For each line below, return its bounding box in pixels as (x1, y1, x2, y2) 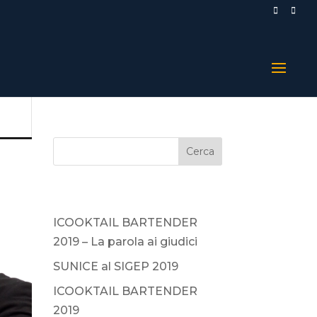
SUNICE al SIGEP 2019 (52, 260, 178, 273)
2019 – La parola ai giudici (52, 235, 197, 248)
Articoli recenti (52, 185, 133, 208)
